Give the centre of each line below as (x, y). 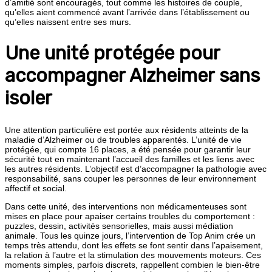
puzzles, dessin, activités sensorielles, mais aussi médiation (119, 226)
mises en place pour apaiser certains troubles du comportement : (130, 216)
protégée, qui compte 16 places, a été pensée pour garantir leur (128, 150)
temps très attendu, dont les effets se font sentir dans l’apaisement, (134, 246)
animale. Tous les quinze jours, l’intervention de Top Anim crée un (130, 236)
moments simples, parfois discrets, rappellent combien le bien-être (132, 265)
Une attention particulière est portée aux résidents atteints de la (127, 130)
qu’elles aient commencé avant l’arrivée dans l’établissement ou (127, 12)
